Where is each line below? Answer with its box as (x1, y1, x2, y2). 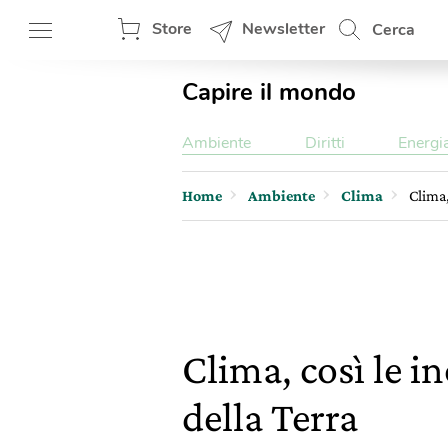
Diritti (304, 132, 345, 154)
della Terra (182, 393, 358, 440)
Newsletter (242, 18, 325, 40)
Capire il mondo (182, 76, 356, 108)
